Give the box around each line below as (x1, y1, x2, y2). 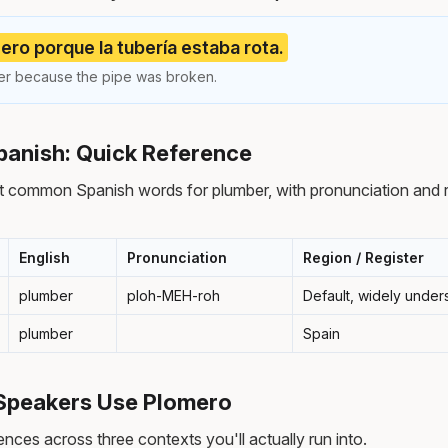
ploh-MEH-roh (127, 286, 220, 304)
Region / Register (303, 248, 424, 266)
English (19, 248, 70, 266)
